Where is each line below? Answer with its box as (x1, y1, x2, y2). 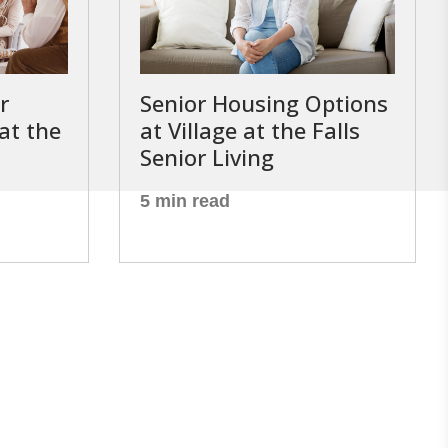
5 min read (139, 191, 230, 211)
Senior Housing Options (139, 88, 388, 118)
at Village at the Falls (139, 115, 360, 145)
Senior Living (139, 142, 274, 172)
